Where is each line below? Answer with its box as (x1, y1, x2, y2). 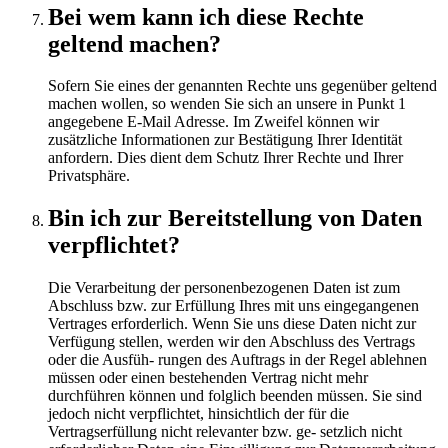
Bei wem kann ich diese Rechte (48, 3, 364, 30)
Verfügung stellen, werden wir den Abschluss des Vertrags (48, 333, 415, 351)
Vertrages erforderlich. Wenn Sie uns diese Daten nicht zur (48, 315, 416, 333)
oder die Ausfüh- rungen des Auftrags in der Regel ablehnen (48, 351, 427, 369)
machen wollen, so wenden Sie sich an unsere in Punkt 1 (48, 95, 406, 113)
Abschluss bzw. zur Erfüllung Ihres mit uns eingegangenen (48, 297, 419, 315)
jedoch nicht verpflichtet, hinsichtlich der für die (48, 405, 349, 423)
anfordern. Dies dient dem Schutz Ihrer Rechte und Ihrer (48, 149, 403, 167)
